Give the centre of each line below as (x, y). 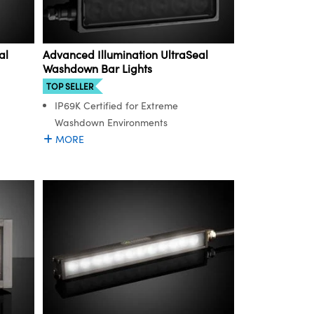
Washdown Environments (111, 123)
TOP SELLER (70, 87)
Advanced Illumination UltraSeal (125, 55)
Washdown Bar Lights (97, 69)
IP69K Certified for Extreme (116, 106)
